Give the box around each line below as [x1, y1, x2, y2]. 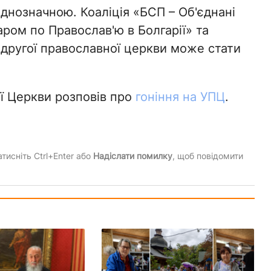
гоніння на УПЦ [135, 90, 225, 105]
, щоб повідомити [172, 151, 243, 162]
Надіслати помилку [93, 151, 172, 162]
